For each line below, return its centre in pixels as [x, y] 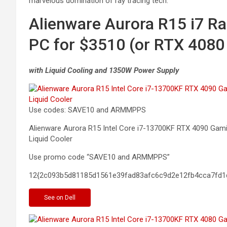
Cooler [60, 139]
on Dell [66, 197]
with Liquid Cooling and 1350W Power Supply [104, 70]
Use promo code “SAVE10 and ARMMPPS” [99, 157]
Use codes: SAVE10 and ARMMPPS [87, 110]
